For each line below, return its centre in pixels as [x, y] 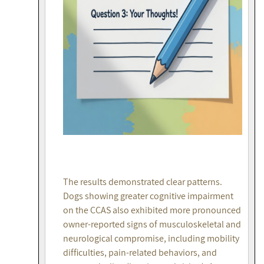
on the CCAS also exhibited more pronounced [152, 210]
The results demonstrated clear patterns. [143, 182]
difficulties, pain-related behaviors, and [140, 253]
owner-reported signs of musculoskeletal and [152, 225]
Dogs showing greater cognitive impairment [148, 196]
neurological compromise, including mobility [151, 239]
